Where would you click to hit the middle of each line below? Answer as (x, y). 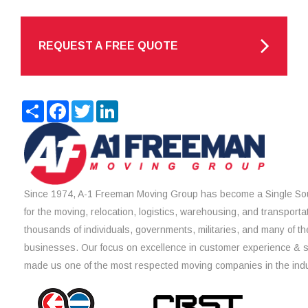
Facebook (93, 105)
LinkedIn (139, 105)
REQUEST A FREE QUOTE (108, 45)
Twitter (111, 105)
